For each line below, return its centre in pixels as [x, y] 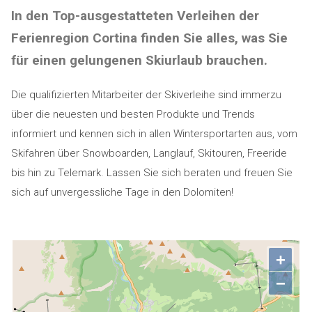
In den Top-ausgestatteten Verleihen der [135, 16]
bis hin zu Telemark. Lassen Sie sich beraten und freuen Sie [151, 173]
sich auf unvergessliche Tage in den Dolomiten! [122, 192]
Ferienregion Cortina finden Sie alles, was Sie [149, 38]
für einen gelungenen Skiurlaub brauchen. [139, 60]
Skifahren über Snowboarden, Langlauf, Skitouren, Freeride [149, 153]
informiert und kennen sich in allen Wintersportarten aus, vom [154, 134]
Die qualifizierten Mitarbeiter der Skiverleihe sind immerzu [146, 95]
